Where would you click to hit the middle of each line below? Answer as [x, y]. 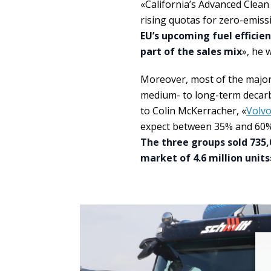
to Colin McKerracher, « [193, 111]
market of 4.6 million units [205, 158]
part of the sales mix [191, 51]
